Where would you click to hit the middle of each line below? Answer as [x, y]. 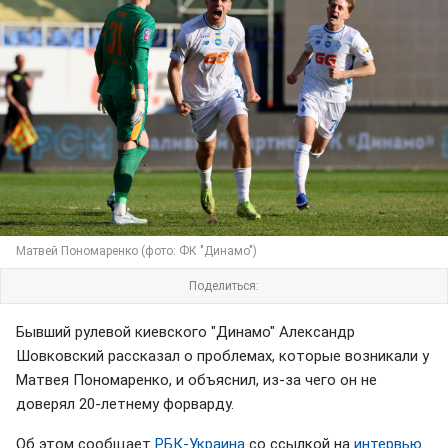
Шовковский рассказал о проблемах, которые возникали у [222, 355]
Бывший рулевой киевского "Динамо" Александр [185, 331]
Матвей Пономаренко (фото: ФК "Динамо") [136, 250]
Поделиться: [224, 285]
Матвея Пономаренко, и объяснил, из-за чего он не [196, 379]
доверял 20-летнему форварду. [125, 403]
